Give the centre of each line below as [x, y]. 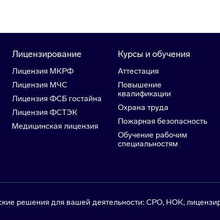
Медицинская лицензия [55, 126]
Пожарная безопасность [163, 121]
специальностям [148, 144]
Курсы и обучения [154, 54]
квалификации [144, 94]
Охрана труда [143, 108]
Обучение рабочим [152, 135]
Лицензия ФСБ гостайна [57, 99]
